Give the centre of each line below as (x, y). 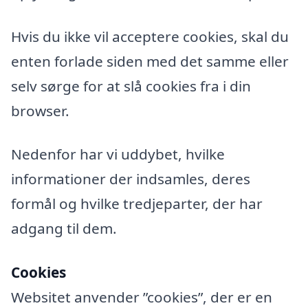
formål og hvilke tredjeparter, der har (137, 204)
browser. (40, 110)
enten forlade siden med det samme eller (150, 61)
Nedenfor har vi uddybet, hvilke (118, 154)
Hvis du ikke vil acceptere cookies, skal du (150, 36)
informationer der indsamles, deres (131, 179)
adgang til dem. (64, 229)
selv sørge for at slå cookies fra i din (131, 86)
